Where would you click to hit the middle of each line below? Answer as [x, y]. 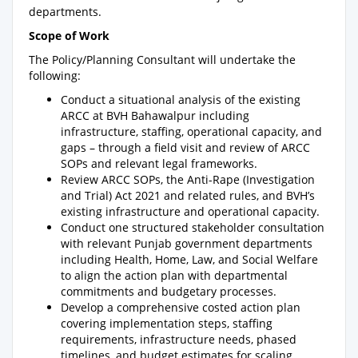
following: [55, 76]
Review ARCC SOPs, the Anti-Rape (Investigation [188, 179]
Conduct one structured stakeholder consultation [193, 227]
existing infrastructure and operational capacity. [190, 211]
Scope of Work [69, 36]
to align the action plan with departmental [174, 275]
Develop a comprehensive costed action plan [181, 307]
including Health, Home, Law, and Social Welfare [189, 259]
